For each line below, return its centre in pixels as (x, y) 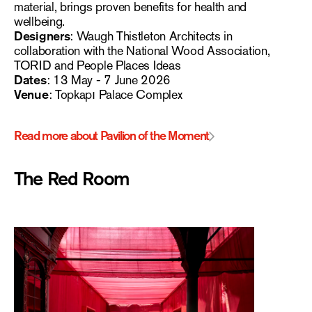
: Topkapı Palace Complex (115, 95)
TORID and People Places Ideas (97, 66)
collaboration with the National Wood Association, (142, 51)
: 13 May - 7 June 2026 (108, 80)
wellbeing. (40, 22)
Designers (42, 37)
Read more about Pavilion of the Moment (111, 136)
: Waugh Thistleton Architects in (151, 37)
